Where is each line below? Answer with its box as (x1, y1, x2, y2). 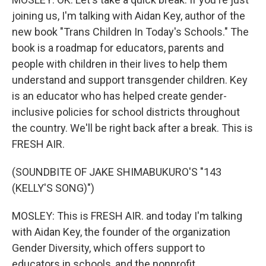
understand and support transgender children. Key (12, 74, 248, 86)
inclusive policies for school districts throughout (12, 106, 240, 118)
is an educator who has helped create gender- (12, 90, 227, 102)
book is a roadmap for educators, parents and (12, 42, 224, 54)
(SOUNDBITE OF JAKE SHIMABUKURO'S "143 (12, 166, 221, 178)
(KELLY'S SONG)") (12, 182, 94, 194)
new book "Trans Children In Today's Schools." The (12, 26, 249, 38)
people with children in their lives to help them (12, 58, 227, 70)
